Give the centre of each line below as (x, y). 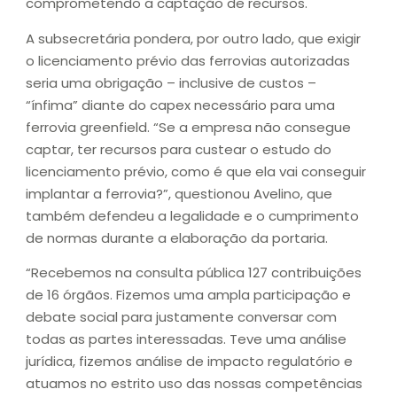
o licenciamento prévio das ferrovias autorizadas (188, 60)
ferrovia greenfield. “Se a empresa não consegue (188, 127)
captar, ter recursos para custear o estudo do (179, 149)
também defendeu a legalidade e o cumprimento (192, 215)
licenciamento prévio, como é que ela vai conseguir (196, 171)
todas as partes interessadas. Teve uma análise (186, 339)
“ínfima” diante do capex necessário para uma (180, 105)
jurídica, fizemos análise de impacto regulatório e (189, 361)
